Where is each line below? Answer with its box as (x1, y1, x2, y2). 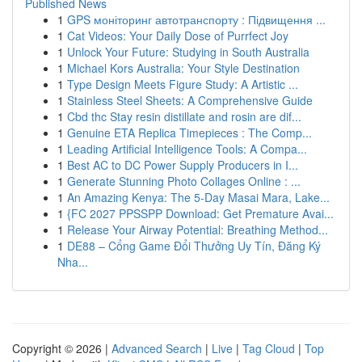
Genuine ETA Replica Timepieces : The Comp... (67, 124, 312, 141)
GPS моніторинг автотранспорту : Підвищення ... (67, 11, 326, 27)
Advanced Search (112, 340, 202, 356)
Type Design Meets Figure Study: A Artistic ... (67, 76, 298, 92)
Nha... (57, 254, 88, 270)
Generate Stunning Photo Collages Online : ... (67, 173, 301, 189)
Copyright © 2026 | (12, 340, 112, 356)
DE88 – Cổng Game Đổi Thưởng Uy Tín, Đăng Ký (67, 238, 321, 254)
